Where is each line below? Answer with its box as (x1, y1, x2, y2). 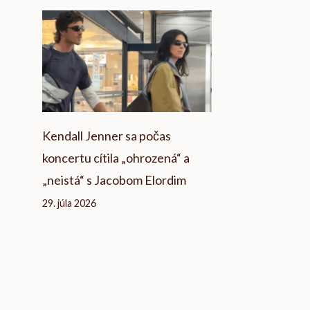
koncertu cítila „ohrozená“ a (42, 150, 190, 166)
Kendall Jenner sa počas (42, 128, 171, 144)
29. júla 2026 (42, 197, 96, 210)
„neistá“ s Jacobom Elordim (42, 172, 186, 188)
